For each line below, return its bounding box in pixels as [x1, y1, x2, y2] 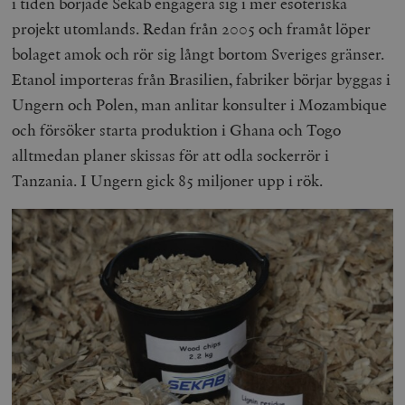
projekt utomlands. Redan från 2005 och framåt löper [12, 17, 372, 39]
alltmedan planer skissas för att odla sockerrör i [12, 144, 330, 165]
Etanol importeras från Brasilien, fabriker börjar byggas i [12, 68, 391, 89]
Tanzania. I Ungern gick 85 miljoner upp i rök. [12, 169, 324, 191]
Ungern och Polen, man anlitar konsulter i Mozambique [12, 93, 388, 115]
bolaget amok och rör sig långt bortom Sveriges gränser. [12, 42, 385, 64]
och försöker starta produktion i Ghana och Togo [12, 118, 342, 140]
